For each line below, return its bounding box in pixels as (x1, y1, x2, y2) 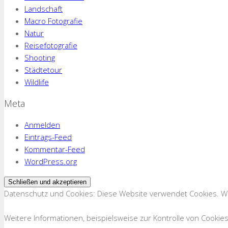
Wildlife (24, 76, 49, 87)
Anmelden (24, 119, 60, 130)
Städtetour (24, 64, 62, 75)
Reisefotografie (24, 40, 77, 50)
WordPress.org (24, 156, 77, 166)
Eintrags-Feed (24, 131, 72, 142)
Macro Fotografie (24, 15, 82, 26)
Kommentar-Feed (24, 144, 85, 154)
